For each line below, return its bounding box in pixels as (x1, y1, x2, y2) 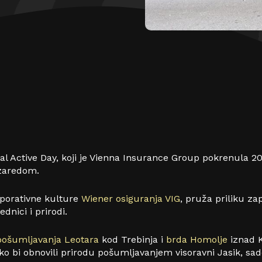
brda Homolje (166, 233, 227, 245)
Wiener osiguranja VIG (81, 192, 180, 204)
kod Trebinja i (99, 233, 166, 245)
